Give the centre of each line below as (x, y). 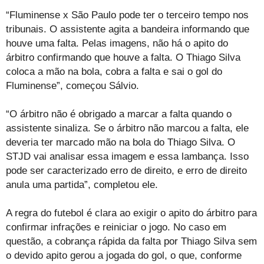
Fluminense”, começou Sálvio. (72, 86)
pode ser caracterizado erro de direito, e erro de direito (126, 171)
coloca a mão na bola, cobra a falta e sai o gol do (114, 72)
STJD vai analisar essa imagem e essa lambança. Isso (127, 157)
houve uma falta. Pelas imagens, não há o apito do (117, 44)
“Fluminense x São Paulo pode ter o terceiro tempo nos (127, 15)
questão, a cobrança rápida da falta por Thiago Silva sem (131, 242)
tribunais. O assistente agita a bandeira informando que (128, 29)
